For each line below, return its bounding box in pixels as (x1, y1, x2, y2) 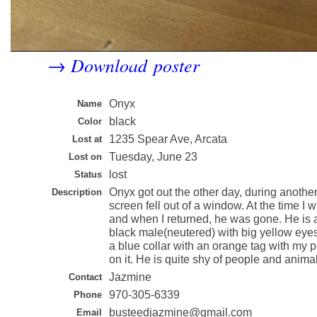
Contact (69, 272, 102, 282)
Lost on (69, 151, 102, 162)
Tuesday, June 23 (109, 151, 197, 163)
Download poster (71, 52, 200, 77)
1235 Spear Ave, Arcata (109, 133, 227, 145)
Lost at (72, 134, 102, 144)
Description (52, 187, 102, 197)
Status (74, 169, 102, 180)
